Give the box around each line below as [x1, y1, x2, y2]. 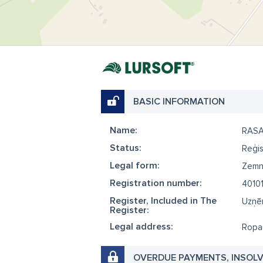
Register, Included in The [110, 195, 217, 207]
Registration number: [110, 177, 202, 189]
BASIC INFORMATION [133, 96, 225, 107]
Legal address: [110, 221, 173, 232]
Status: [110, 142, 141, 154]
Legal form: [110, 160, 160, 171]
